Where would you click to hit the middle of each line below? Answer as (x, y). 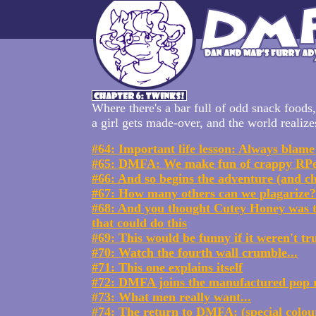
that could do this (139, 223)
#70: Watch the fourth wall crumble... (195, 253)
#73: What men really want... (171, 297)
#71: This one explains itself (167, 267)
